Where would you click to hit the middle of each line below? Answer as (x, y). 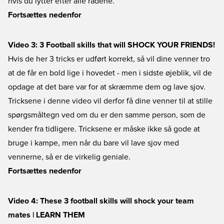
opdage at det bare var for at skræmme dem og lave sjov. (107, 87)
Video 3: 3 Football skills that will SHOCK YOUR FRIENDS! (111, 45)
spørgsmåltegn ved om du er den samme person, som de (107, 115)
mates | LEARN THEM (46, 215)
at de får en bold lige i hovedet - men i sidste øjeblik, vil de (110, 73)
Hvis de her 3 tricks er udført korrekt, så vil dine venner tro (109, 59)
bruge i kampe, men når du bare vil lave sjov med (93, 143)
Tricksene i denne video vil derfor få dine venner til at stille (110, 101)
